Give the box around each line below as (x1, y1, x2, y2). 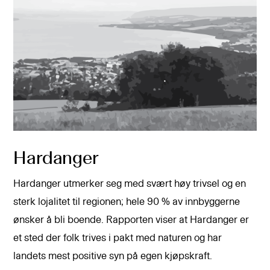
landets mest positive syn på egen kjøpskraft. (13, 251, 213, 262)
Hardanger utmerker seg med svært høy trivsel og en (13, 179, 246, 189)
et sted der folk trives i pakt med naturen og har (13, 233, 222, 243)
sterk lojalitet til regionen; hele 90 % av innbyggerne (13, 197, 240, 207)
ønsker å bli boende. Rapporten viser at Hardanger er (13, 215, 250, 225)
